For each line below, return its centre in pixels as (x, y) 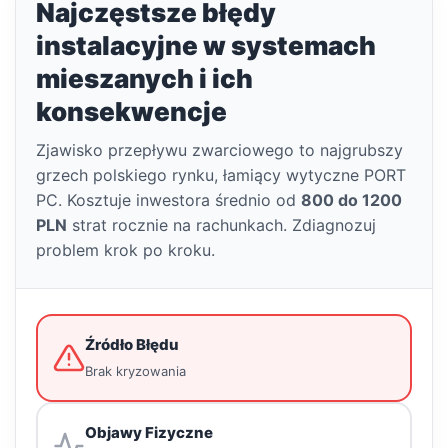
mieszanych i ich (144, 78)
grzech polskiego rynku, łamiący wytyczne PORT (221, 175)
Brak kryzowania (135, 371)
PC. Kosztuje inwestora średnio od (168, 200)
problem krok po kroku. (125, 250)
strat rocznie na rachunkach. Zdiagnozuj (221, 225)
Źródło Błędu (132, 344)
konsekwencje (131, 111)
